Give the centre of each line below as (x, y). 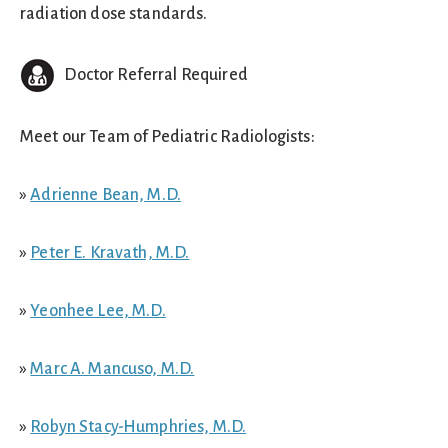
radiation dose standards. (114, 14)
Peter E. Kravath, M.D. (110, 253)
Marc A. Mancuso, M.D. (112, 369)
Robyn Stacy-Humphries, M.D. (138, 427)
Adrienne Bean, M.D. (106, 195)
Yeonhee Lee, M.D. (98, 311)
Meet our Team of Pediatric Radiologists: (167, 137)
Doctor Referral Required (151, 74)
